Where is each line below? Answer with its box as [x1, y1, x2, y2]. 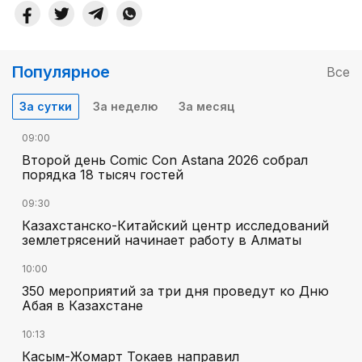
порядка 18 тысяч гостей [22, 166, 183, 183]
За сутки [19, 99, 72, 114]
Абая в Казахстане [22, 297, 143, 314]
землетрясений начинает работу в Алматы [22, 232, 301, 249]
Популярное [12, 62, 110, 82]
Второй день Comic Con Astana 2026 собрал [22, 152, 308, 169]
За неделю [93, 99, 158, 114]
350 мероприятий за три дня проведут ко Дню [22, 283, 329, 300]
